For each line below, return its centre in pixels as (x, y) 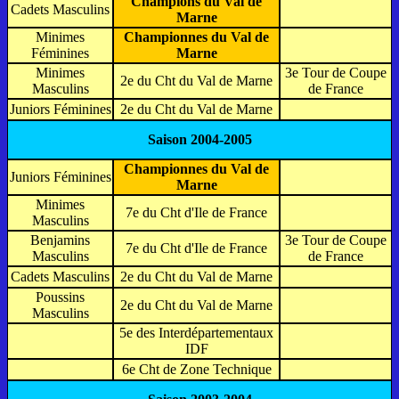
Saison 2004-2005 (199, 139)
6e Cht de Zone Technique (196, 369)
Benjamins (60, 240)
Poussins (60, 297)
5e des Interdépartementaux (196, 332)
